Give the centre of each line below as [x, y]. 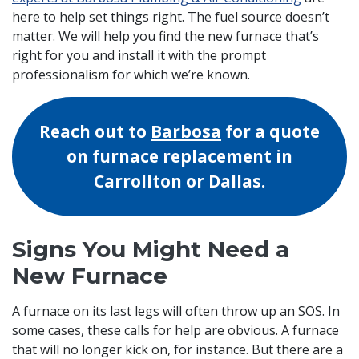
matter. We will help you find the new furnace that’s [165, 36]
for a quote [270, 132]
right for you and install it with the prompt [139, 56]
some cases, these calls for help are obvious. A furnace [175, 331]
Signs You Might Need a [151, 250]
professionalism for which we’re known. [131, 75]
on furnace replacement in [179, 157]
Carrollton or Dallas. [179, 182]
